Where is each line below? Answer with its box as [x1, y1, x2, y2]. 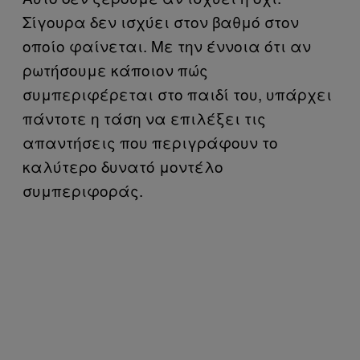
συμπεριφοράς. [22, 179, 143, 201]
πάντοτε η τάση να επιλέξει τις [22, 107, 266, 129]
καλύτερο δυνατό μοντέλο [22, 155, 223, 177]
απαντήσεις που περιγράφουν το [22, 131, 278, 153]
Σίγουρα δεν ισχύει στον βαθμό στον [22, 10, 299, 32]
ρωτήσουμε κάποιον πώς [22, 59, 208, 80]
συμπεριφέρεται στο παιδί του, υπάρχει [22, 83, 332, 104]
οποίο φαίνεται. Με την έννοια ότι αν [22, 35, 311, 56]
